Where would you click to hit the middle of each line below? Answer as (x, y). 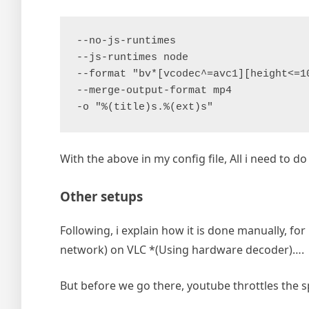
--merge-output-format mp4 (154, 91)
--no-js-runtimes (126, 41)
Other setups (101, 197)
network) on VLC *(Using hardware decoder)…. (182, 249)
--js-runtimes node (132, 58)
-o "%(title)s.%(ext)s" (145, 108)
